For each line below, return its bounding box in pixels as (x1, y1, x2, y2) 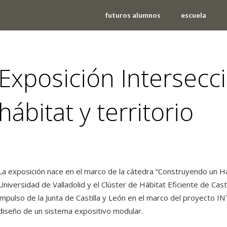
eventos (7, 143, 33, 153)
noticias (37, 143, 62, 153)
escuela (180, 11, 206, 19)
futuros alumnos (105, 11, 161, 19)
